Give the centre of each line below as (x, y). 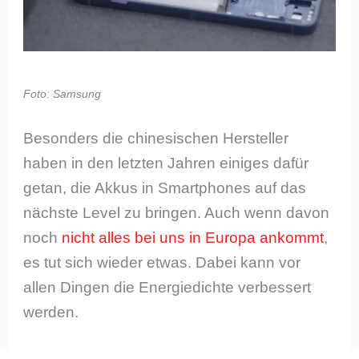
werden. (51, 313)
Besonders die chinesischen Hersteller (156, 139)
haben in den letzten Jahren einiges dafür (166, 163)
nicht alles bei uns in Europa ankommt (193, 238)
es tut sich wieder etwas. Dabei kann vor (162, 263)
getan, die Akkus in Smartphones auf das (165, 188)
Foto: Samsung (63, 93)
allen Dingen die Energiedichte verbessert (167, 288)
